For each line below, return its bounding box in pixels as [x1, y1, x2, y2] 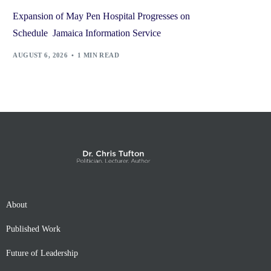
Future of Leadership [6, 249, 78, 258]
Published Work [6, 224, 60, 234]
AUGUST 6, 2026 [13, 51, 68, 59]
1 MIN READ [77, 51, 120, 59]
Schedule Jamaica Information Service [13, 28, 162, 39]
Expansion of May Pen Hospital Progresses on [13, 11, 191, 22]
